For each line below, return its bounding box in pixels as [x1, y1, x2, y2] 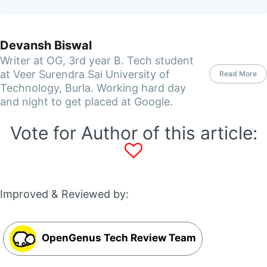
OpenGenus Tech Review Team [39, 232, 196, 244]
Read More [219, 69, 257, 78]
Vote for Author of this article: [10, 122, 257, 144]
